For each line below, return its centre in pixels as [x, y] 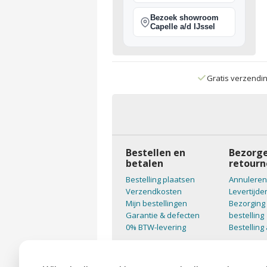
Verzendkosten [153, 191]
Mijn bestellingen [156, 203]
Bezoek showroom [184, 18]
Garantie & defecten [162, 215]
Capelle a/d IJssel [182, 27]
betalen [144, 163]
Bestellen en [155, 153]
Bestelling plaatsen [160, 179]
